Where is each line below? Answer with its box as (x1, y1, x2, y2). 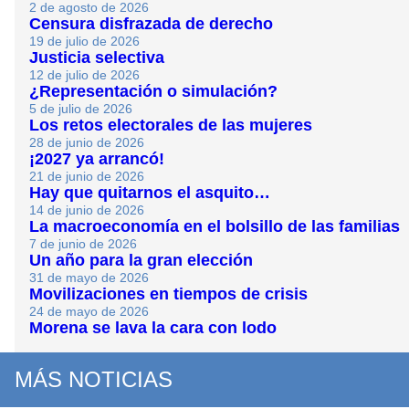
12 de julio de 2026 (29, 68, 140, 83)
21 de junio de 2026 (29, 169, 144, 184)
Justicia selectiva (29, 48, 164, 68)
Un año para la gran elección (29, 251, 253, 270)
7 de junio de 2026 (29, 236, 137, 252)
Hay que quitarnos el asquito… (29, 184, 270, 203)
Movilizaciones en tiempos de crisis (29, 285, 308, 304)
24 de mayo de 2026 (29, 304, 149, 320)
